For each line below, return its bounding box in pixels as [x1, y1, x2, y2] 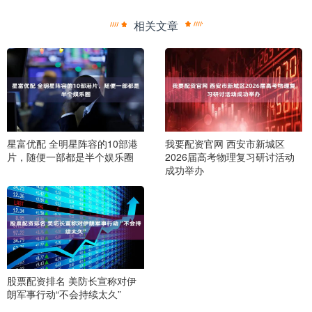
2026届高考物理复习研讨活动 [164, 149, 295, 164]
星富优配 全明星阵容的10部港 [7, 136, 138, 150]
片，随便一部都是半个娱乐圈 [7, 149, 134, 164]
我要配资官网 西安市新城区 [164, 136, 285, 150]
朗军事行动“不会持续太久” [7, 287, 121, 302]
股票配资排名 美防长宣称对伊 [7, 274, 136, 288]
